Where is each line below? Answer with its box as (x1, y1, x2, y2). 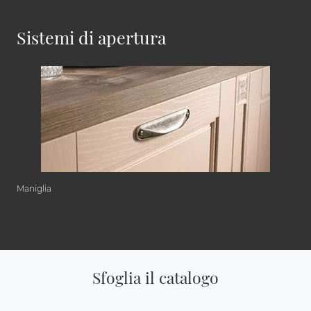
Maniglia (17, 183, 51, 194)
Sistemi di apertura (17, 26, 166, 49)
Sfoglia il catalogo (92, 267, 219, 289)
